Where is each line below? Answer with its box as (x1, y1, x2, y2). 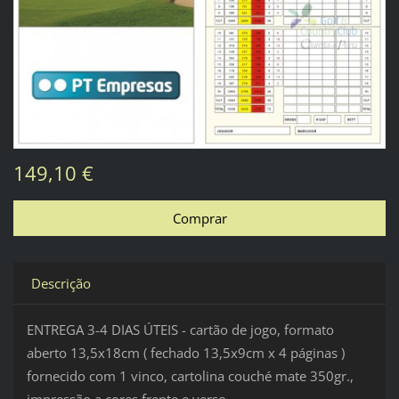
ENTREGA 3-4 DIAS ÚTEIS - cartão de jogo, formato (26, 320, 334, 338)
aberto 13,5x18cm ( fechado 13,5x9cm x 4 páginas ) (26, 343, 345, 362)
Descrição (30, 273, 91, 292)
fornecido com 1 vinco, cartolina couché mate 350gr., (26, 366, 354, 385)
